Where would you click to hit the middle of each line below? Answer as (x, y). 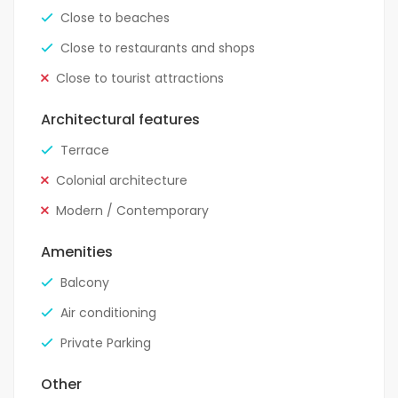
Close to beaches (115, 18)
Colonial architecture (122, 181)
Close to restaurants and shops (158, 48)
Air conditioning (108, 313)
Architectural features (120, 120)
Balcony (85, 283)
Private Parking (106, 343)
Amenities (77, 252)
